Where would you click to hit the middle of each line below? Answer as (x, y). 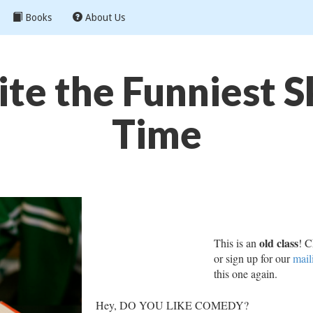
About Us (104, 17)
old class (279, 243)
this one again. (246, 274)
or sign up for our (254, 258)
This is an (237, 243)
